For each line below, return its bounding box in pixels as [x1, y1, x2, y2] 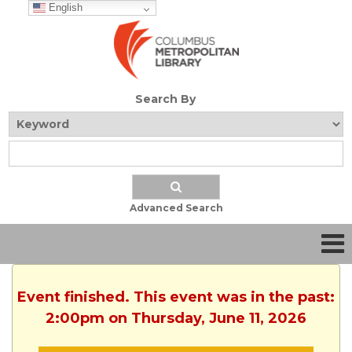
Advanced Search [129, 202, 223, 214]
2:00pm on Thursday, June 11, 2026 [46, 310, 306, 328]
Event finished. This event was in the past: [17, 288, 335, 306]
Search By [134, 92, 196, 107]
